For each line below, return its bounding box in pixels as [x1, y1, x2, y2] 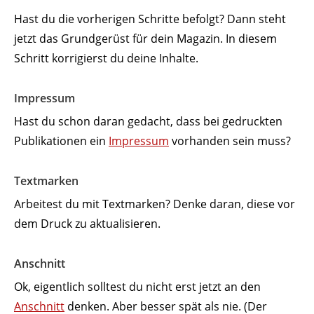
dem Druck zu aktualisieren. [14, 215, 161, 231]
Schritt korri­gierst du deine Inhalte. [14, 50, 198, 66]
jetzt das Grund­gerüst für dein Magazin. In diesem [14, 30, 277, 46]
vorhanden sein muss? [169, 132, 291, 149]
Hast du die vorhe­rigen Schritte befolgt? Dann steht [14, 11, 286, 27]
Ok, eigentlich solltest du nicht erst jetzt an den [14, 278, 261, 294]
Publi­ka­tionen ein [14, 132, 109, 149]
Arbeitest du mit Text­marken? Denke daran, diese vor [14, 196, 295, 212]
